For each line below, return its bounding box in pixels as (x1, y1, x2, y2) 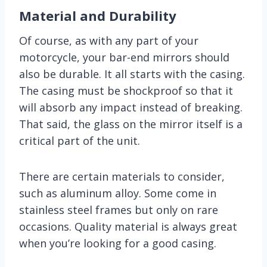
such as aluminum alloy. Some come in (19, 185, 216, 200)
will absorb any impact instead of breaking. (19, 100, 243, 114)
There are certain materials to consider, (19, 169, 225, 184)
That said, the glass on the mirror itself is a (19, 116, 243, 131)
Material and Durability (19, 6, 176, 24)
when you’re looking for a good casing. (19, 235, 216, 250)
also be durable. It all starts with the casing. (19, 66, 245, 81)
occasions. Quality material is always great (19, 219, 237, 234)
